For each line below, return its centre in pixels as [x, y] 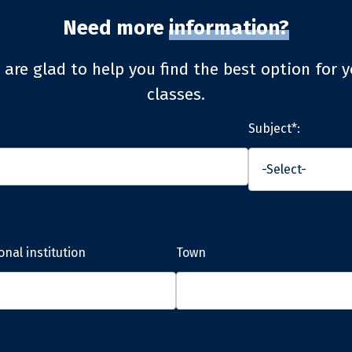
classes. [176, 94]
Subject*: [274, 128]
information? [229, 27]
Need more [116, 27]
